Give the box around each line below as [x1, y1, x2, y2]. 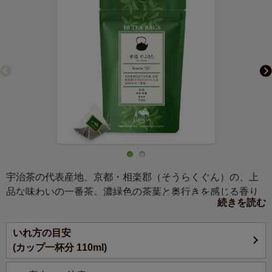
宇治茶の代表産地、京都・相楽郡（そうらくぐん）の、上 [6, 172, 259, 183]
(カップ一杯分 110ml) [13, 242, 107, 253]
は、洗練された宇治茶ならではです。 [6, 201, 171, 212]
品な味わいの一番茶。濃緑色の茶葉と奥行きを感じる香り [6, 186, 259, 197]
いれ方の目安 [13, 228, 71, 239]
